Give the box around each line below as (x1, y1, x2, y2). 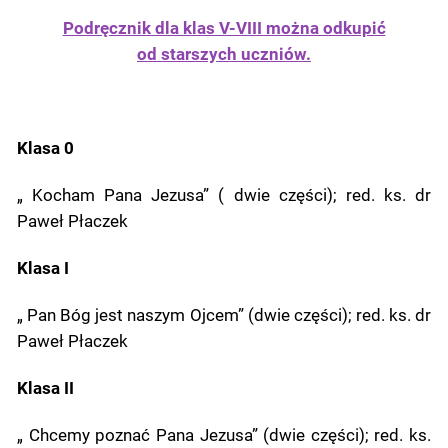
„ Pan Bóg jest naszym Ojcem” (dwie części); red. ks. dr (17, 305, 431, 325)
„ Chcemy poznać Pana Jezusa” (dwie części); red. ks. (17, 425, 431, 445)
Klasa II (17, 378, 75, 398)
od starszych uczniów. (137, 44, 311, 64)
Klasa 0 (17, 138, 75, 158)
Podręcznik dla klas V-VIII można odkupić (62, 18, 386, 38)
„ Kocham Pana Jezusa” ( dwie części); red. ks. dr (17, 185, 431, 205)
